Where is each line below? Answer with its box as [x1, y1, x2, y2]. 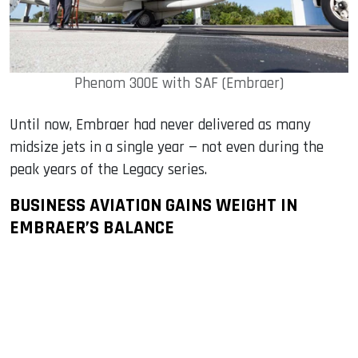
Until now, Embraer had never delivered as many [10, 114, 311, 135]
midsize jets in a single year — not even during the [10, 137, 324, 157]
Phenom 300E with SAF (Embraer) [74, 73, 284, 93]
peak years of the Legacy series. [10, 159, 207, 180]
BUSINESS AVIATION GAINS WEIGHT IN [10, 193, 297, 217]
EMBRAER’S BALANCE [10, 215, 174, 240]
